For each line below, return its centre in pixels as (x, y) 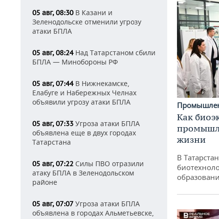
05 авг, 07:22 (53, 164)
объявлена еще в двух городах (84, 133)
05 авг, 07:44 (53, 84)
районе (45, 182)
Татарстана (52, 142)
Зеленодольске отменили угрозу (87, 22)
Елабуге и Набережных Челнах (84, 93)
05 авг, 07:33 (53, 124)
